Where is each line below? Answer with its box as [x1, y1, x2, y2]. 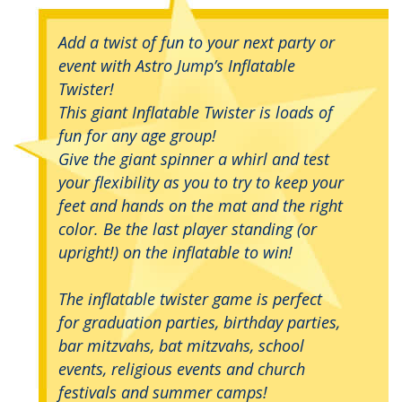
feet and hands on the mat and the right [58, 194, 343, 216]
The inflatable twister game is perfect [58, 287, 322, 310]
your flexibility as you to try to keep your [58, 170, 344, 193]
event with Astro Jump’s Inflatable [58, 54, 295, 76]
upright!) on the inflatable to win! [58, 240, 293, 263]
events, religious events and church [58, 357, 305, 380]
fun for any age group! [58, 124, 216, 146]
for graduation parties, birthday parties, [58, 310, 340, 333]
